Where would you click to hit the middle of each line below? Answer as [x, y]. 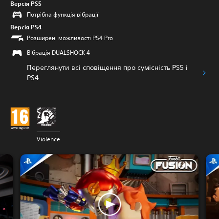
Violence [48, 139]
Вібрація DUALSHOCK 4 [58, 53]
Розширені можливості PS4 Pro [70, 38]
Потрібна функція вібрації [63, 14]
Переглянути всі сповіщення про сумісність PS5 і [107, 67]
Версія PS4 [26, 27]
